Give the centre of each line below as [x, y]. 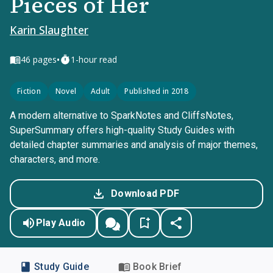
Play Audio [61, 223]
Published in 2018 [157, 91]
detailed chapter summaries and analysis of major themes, [134, 145]
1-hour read [94, 59]
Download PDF [145, 193]
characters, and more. [55, 159]
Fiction [29, 91]
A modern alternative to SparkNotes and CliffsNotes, [122, 115]
